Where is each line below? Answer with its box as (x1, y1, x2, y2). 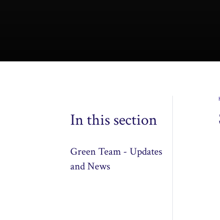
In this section (70, 110, 158, 131)
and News (70, 160, 110, 173)
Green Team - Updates (70, 145, 163, 159)
